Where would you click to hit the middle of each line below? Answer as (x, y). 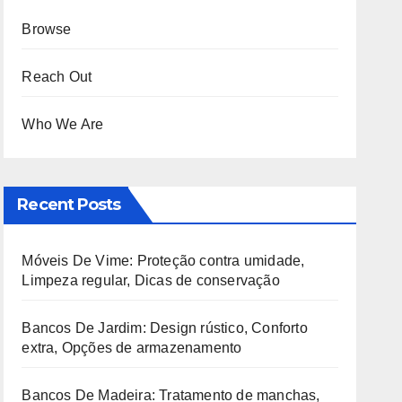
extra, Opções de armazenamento (132, 348)
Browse (47, 29)
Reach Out (57, 77)
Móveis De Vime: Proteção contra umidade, (163, 261)
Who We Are (63, 124)
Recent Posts (69, 205)
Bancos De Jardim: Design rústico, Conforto (165, 328)
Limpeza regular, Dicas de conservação (151, 280)
